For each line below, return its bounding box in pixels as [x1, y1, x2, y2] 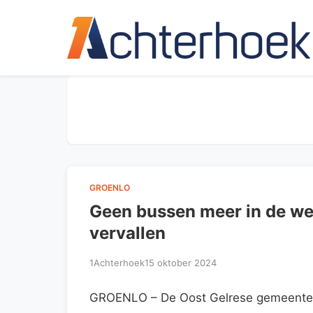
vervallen [89, 222, 166, 243]
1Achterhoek [89, 256, 145, 268]
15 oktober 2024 [145, 256, 217, 268]
